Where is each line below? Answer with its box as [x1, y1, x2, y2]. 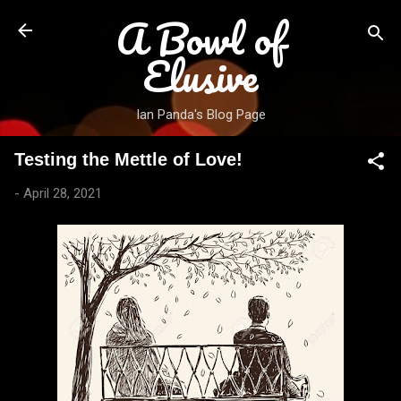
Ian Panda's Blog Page [135, 107, 266, 123]
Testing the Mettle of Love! [14, 149, 243, 169]
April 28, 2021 [23, 185, 102, 201]
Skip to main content [140, 14, 261, 30]
